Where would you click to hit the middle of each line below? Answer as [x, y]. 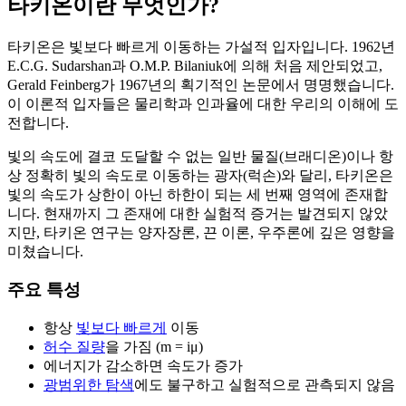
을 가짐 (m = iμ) [154, 347]
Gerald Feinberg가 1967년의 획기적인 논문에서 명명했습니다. [201, 84]
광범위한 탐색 [89, 385]
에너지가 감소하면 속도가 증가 [143, 366]
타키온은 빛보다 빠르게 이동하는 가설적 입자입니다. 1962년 [201, 46]
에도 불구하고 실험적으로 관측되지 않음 [265, 385]
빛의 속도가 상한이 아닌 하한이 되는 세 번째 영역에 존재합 [198, 194]
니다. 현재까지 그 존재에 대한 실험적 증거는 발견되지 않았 [198, 213]
